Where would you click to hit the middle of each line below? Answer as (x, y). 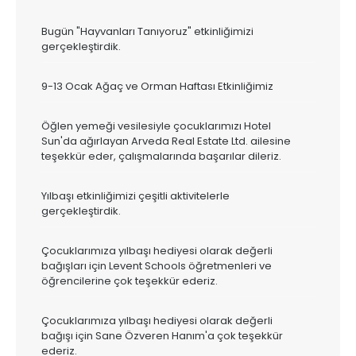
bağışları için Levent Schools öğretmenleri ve (157, 266)
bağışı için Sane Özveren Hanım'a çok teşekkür (162, 336)
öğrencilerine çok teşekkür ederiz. (130, 281)
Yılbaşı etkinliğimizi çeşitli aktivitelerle (135, 196)
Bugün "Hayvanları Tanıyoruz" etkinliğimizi (147, 31)
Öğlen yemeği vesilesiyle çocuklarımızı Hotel (156, 126)
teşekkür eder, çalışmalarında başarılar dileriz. (161, 156)
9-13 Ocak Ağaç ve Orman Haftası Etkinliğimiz (157, 86)
